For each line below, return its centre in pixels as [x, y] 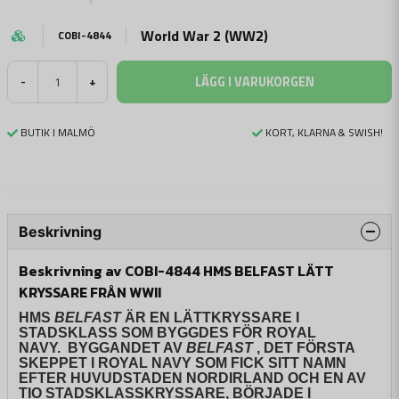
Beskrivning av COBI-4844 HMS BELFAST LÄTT [176, 271]
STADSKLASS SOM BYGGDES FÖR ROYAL [167, 333]
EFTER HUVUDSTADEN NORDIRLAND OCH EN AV [192, 378]
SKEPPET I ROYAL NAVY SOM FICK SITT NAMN [183, 363]
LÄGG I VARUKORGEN [254, 81]
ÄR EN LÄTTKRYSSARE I [210, 318]
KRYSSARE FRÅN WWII [90, 292]
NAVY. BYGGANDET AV [102, 348]
